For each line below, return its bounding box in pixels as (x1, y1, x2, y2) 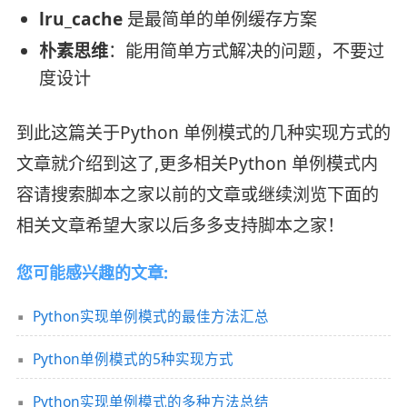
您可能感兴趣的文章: (15, 262, 168, 284)
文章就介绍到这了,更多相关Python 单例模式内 (15, 152, 378, 176)
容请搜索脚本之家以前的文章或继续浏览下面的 (15, 183, 379, 207)
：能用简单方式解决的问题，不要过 (107, 38, 384, 63)
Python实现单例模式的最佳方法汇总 (32, 305, 269, 326)
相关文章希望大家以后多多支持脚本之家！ (15, 213, 344, 238)
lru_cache (38, 6, 123, 31)
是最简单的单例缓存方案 (122, 6, 317, 31)
